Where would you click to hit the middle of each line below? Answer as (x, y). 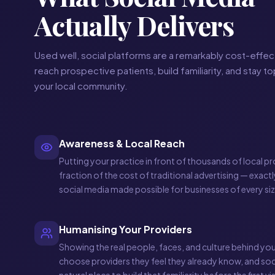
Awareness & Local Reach (122, 143)
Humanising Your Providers (126, 229)
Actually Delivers (134, 25)
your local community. (81, 86)
